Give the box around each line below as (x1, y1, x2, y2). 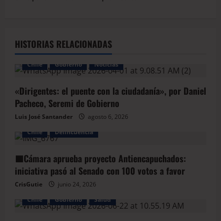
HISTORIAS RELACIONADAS (15, 37, 112, 51)
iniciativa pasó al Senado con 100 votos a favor (15, 164, 185, 178)
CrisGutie (15, 180, 42, 189)
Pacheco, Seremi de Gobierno (15, 97, 119, 110)
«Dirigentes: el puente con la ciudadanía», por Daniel (15, 84, 206, 98)
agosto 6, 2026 (86, 112, 128, 121)
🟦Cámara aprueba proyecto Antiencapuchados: (15, 152, 186, 165)
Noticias (94, 60, 118, 69)
